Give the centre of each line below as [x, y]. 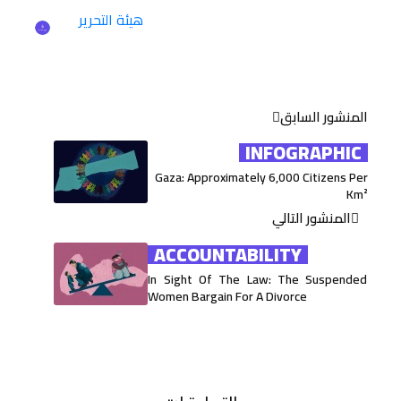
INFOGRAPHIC [304, 153]
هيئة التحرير [111, 19]
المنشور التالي [312, 218]
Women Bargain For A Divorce [228, 296]
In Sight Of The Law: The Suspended [258, 279]
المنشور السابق [324, 116]
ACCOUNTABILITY [227, 254]
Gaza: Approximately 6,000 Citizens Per [261, 178]
